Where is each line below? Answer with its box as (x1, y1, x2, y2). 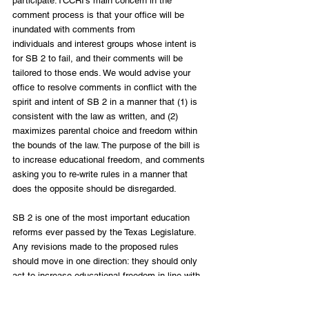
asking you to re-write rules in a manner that (12, 168, 190, 179)
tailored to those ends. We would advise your (12, 67, 193, 78)
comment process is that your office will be (12, 9, 187, 20)
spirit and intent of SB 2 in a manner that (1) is (12, 96, 200, 107)
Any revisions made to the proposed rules (12, 241, 181, 252)
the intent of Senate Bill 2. (12, 284, 117, 295)
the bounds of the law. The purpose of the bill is (12, 139, 203, 150)
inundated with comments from (12, 23, 135, 34)
